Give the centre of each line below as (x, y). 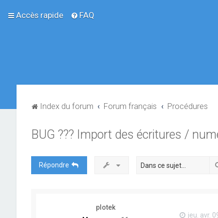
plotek (105, 207)
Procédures (188, 106)
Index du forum (66, 106)
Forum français (130, 106)
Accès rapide (40, 15)
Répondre (54, 165)
